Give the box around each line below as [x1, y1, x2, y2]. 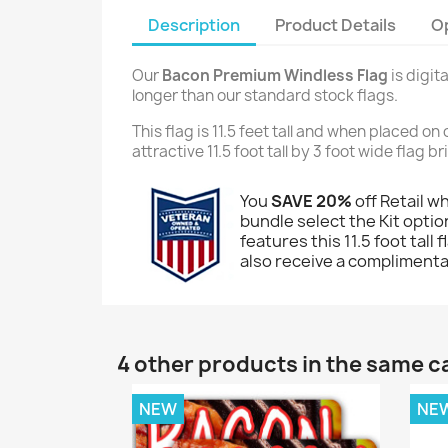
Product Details [275, 13, 397, 36]
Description [148, 13, 240, 36]
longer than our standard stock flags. [132, 84, 398, 106]
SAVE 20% [271, 189, 352, 212]
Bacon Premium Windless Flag [162, 64, 388, 86]
